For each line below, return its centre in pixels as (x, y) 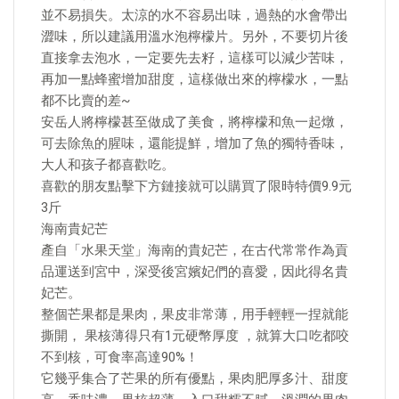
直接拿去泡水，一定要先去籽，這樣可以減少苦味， (195, 58)
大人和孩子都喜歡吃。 (108, 165)
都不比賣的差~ (85, 101)
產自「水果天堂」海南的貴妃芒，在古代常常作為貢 (195, 250)
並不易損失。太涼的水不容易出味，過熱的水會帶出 (195, 15)
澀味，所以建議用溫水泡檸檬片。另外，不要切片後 (195, 37)
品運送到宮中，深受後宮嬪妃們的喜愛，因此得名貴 (195, 272)
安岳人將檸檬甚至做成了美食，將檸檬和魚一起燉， (195, 122)
